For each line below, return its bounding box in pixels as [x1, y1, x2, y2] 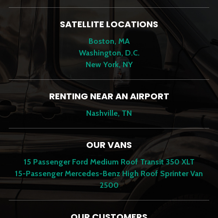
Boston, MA [88, 36, 130, 46]
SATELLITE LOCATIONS [60, 18, 158, 31]
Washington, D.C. [78, 48, 140, 58]
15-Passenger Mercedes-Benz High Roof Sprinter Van [15, 169, 203, 179]
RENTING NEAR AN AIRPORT [49, 90, 169, 103]
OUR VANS [86, 139, 132, 151]
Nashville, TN [86, 109, 132, 118]
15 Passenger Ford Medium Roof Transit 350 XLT [23, 157, 195, 167]
